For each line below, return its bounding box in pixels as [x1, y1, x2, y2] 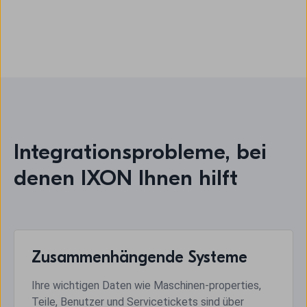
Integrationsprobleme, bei [14, 138, 267, 164]
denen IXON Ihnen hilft [14, 164, 238, 191]
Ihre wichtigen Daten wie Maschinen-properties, [32, 278, 261, 292]
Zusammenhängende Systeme [32, 247, 247, 267]
